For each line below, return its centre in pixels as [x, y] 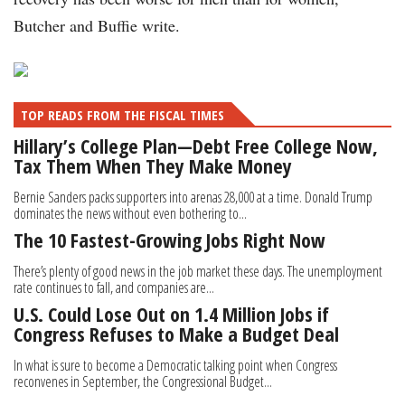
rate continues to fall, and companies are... [114, 288]
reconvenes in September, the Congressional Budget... [143, 382]
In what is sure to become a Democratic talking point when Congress [175, 366]
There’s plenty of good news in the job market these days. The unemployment [198, 272]
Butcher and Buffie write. [97, 26]
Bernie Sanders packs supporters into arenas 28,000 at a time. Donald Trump [193, 198]
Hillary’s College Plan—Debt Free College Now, [196, 146]
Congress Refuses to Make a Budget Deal [176, 334]
